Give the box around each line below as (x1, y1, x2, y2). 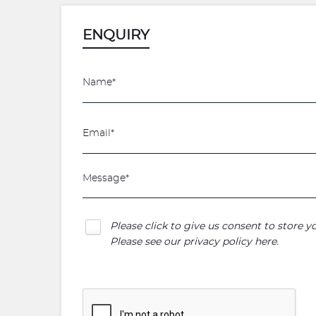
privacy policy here (183, 237, 276, 247)
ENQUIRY (83, 28, 150, 42)
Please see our (110, 237, 183, 247)
